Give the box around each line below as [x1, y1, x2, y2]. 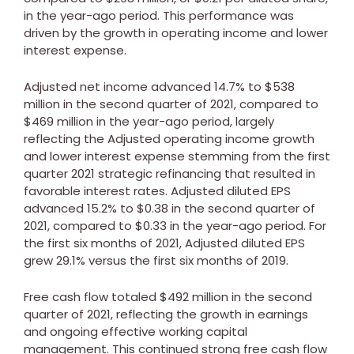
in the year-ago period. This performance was [24, 6, 294, 24]
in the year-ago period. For [167, 217, 326, 234]
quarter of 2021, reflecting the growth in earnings [24, 305, 308, 322]
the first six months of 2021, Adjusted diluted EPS [24, 234, 305, 251]
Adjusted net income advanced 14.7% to [24, 77, 265, 95]
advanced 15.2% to [24, 199, 137, 217]
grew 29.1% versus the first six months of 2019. [24, 251, 288, 269]
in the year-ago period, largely [93, 112, 274, 130]
